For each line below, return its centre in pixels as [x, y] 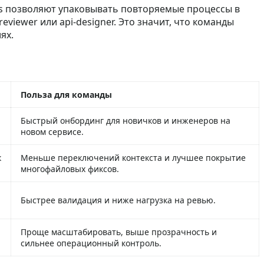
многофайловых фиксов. [70, 169]
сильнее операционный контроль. [91, 243]
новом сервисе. [52, 131]
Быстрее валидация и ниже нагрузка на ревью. [118, 200]
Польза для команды [66, 94]
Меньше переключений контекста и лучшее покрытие [133, 157]
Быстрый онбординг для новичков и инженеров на [126, 120]
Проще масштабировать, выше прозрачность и [119, 232]
